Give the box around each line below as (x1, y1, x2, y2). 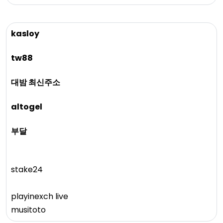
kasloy (11, 27, 39, 39)
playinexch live (11, 190, 68, 202)
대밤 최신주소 (11, 76, 60, 88)
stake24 (11, 163, 43, 175)
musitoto (11, 204, 46, 216)
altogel (11, 101, 42, 112)
